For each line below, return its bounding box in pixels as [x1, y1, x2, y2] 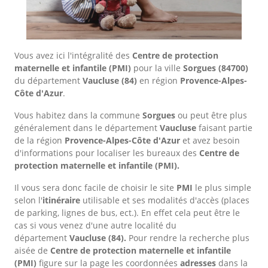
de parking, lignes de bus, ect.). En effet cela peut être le [14, 207, 240, 218]
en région [137, 75, 178, 86]
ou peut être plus [178, 109, 247, 121]
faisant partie [199, 122, 252, 133]
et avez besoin [182, 135, 240, 146]
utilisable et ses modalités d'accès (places [80, 194, 249, 206]
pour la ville [131, 62, 183, 74]
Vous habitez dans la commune [14, 109, 142, 121]
